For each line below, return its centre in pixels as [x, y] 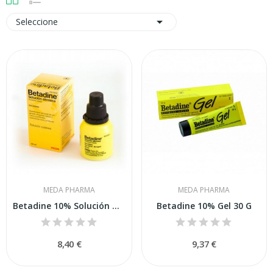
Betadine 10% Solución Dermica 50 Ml [116, 206]
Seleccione [37, 21]
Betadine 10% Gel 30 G [204, 206]
